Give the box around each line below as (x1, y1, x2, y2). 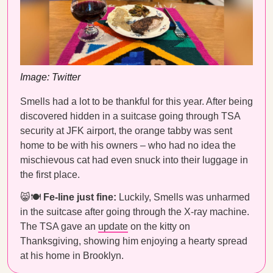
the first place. (20, 169, 82, 180)
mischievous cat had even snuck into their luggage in (20, 155, 248, 165)
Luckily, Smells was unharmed (116, 192, 250, 202)
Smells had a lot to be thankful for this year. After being (20, 96, 253, 107)
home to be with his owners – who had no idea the (20, 140, 236, 151)
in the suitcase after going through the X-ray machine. (20, 207, 249, 217)
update (98, 221, 128, 232)
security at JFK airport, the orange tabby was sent (20, 126, 232, 136)
